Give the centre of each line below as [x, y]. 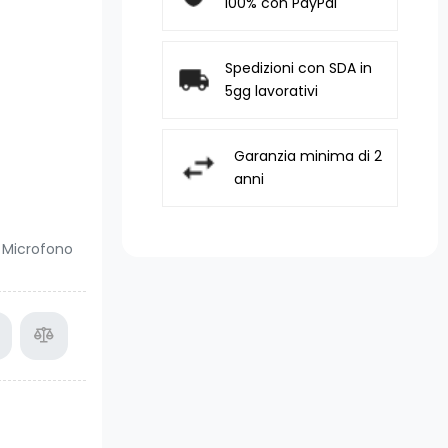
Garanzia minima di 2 [307, 156]
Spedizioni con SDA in [299, 68]
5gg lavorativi [272, 91]
